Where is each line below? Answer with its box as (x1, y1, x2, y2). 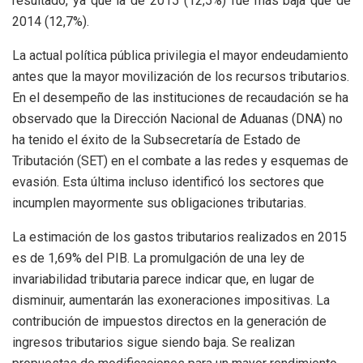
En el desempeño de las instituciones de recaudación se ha (12, 89, 348, 105)
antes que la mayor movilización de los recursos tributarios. (12, 68, 349, 84)
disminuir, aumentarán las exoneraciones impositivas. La (12, 292, 330, 308)
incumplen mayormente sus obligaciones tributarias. (12, 194, 306, 211)
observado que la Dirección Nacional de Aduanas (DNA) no (12, 110, 343, 126)
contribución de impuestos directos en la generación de (12, 313, 327, 329)
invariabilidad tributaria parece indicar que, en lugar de (12, 271, 314, 287)
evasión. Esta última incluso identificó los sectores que (12, 173, 324, 190)
